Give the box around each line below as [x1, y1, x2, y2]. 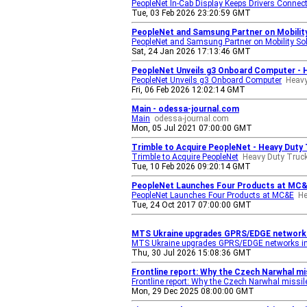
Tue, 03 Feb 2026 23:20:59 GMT [132, 8, 251, 18]
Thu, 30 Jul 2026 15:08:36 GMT [132, 248, 251, 258]
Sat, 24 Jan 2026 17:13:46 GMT [132, 47, 251, 56]
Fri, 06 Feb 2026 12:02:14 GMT [132, 85, 245, 95]
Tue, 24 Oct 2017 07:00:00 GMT [132, 200, 251, 210]
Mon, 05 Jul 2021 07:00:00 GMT [132, 123, 252, 133]
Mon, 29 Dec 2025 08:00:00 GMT [132, 286, 254, 296]
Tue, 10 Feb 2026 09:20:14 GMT [132, 162, 251, 171]
